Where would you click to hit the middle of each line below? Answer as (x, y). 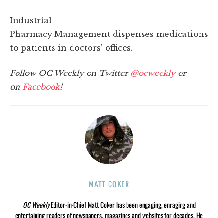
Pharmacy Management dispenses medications (109, 34)
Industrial (31, 20)
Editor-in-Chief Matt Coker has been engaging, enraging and (122, 204)
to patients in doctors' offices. (71, 47)
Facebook (41, 86)
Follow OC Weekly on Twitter (70, 73)
